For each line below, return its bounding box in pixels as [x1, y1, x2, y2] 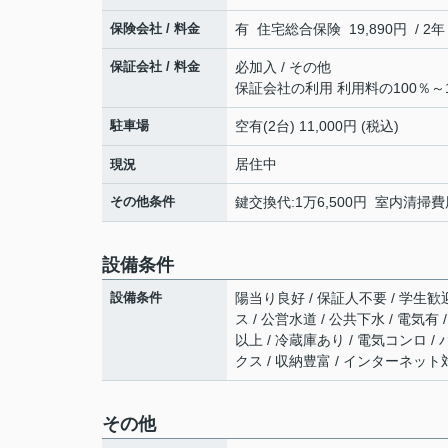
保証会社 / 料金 [110, 58, 200, 74]
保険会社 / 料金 [110, 20, 200, 36]
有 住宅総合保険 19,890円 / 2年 [235, 20, 445, 37]
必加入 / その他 [235, 58, 331, 75]
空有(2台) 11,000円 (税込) [235, 117, 399, 134]
